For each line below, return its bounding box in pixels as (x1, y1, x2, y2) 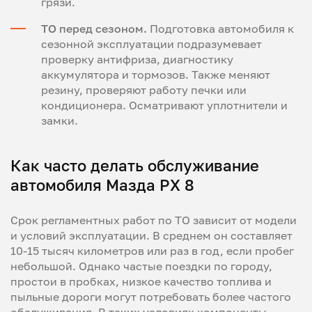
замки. (41, 113, 78, 127)
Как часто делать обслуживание (10, 155, 259, 175)
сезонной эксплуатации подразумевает (41, 36, 262, 51)
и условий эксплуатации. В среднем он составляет (10, 228, 292, 242)
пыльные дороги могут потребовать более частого (10, 289, 291, 304)
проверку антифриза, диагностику (41, 52, 233, 66)
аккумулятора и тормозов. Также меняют (41, 67, 270, 81)
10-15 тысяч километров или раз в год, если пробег (10, 243, 294, 258)
